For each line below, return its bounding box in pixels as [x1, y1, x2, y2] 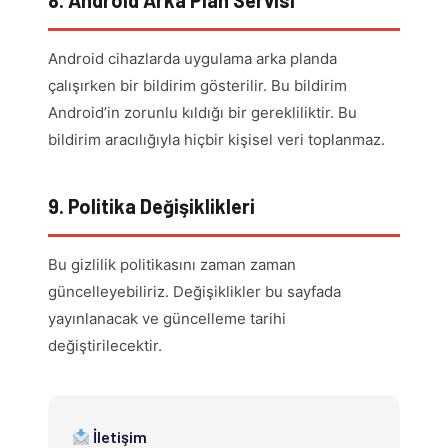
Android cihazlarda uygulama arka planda [48, 49, 337, 69]
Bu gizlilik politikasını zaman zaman [48, 255, 296, 275]
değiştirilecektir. [48, 336, 162, 356]
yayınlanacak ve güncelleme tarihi [48, 309, 286, 329]
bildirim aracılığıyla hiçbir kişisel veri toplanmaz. [48, 130, 385, 150]
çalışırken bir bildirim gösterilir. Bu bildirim [48, 76, 347, 96]
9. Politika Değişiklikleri [48, 194, 255, 219]
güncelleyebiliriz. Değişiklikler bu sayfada [48, 282, 341, 302]
